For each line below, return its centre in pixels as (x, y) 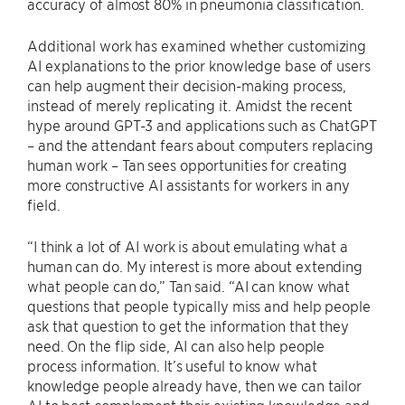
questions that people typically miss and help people (199, 306)
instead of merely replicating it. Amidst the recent (190, 105)
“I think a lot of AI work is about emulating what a (188, 246)
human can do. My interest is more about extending (195, 266)
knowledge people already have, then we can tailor (195, 385)
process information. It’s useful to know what (172, 365)
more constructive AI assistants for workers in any (188, 184)
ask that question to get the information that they (188, 325)
